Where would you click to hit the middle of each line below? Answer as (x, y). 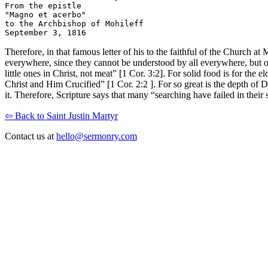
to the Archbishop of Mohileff (74, 24)
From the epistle (43, 6)
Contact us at (31, 136)
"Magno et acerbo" (45, 15)
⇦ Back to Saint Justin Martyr (61, 116)
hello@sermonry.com (97, 136)
